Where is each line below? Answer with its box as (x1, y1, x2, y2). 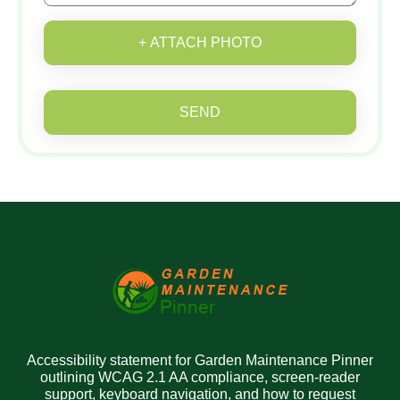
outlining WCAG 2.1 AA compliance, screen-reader (40, 370, 360, 386)
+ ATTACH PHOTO (138, 35, 262, 51)
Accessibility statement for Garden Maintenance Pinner (27, 353, 373, 369)
